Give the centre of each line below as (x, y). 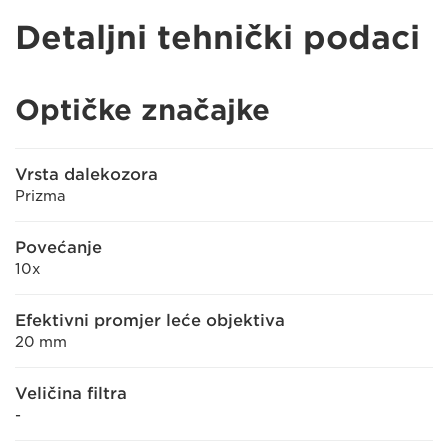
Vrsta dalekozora (86, 174)
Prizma (40, 196)
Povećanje (58, 247)
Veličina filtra (71, 393)
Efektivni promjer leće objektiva (150, 320)
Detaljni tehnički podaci (217, 37)
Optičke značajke (142, 110)
